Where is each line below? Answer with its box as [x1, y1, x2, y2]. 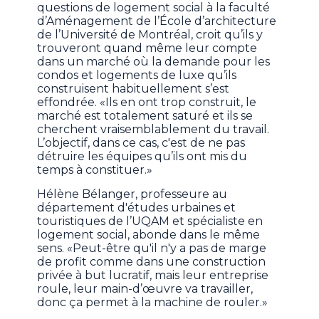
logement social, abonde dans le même [37, 228, 261, 242]
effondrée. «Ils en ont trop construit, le [37, 95, 257, 110]
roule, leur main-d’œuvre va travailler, [37, 282, 253, 296]
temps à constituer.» [37, 163, 153, 177]
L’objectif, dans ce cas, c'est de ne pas [37, 136, 246, 150]
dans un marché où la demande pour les [37, 55, 271, 69]
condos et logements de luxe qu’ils [37, 68, 237, 83]
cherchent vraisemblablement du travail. [37, 122, 270, 137]
